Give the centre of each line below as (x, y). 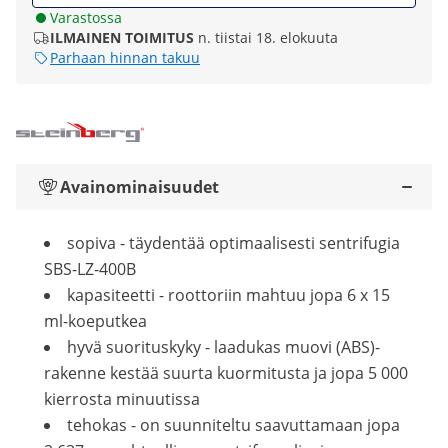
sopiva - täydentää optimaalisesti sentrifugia (233, 243)
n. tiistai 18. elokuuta (268, 37)
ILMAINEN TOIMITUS (122, 37)
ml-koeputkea (95, 321)
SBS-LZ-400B (90, 269)
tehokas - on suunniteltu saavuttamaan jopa (233, 425)
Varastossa (86, 17)
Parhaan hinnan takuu (125, 57)
